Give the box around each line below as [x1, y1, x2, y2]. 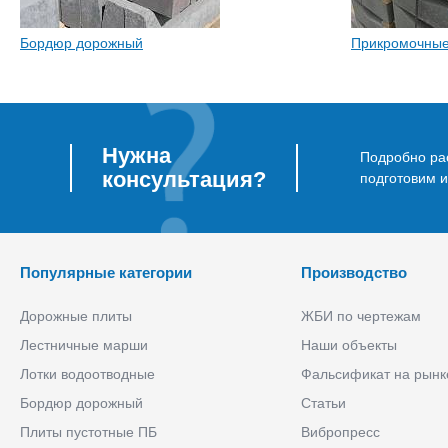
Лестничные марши [20, 336, 148, 353]
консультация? [102, 166, 266, 192]
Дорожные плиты [20, 307, 132, 324]
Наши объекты [301, 336, 398, 353]
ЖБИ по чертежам [301, 307, 422, 324]
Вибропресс [301, 423, 381, 440]
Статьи [301, 394, 347, 411]
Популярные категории [20, 263, 192, 281]
